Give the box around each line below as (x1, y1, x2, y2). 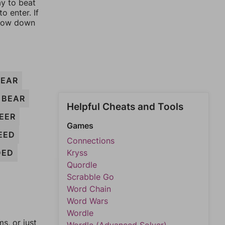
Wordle (67, 208, 93, 218)
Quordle (67, 160, 97, 170)
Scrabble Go (67, 172, 114, 182)
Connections (67, 136, 115, 146)
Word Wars (67, 196, 108, 206)
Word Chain (67, 184, 111, 194)
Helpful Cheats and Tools (67, 101, 183, 113)
